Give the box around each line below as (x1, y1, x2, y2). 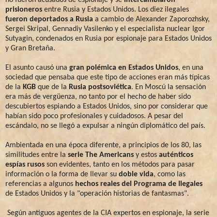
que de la (36, 83, 69, 91)
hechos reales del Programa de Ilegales (75, 180, 202, 188)
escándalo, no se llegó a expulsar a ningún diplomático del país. (5, 122, 205, 130)
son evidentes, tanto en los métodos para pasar (45, 160, 195, 169)
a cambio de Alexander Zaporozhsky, (93, 15, 210, 23)
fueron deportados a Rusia (5, 15, 93, 23)
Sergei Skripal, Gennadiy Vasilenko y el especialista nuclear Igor (5, 25, 205, 33)
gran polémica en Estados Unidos (69, 63, 178, 72)
